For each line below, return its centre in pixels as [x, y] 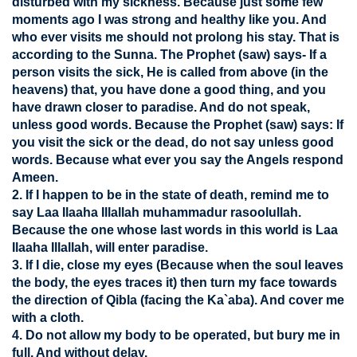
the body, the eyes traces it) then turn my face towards [175, 282]
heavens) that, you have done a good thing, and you [169, 90]
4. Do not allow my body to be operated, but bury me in [176, 335]
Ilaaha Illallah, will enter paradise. [110, 247]
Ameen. [35, 177]
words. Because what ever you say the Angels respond [178, 160]
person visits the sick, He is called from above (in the [170, 72]
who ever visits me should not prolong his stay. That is [176, 37]
